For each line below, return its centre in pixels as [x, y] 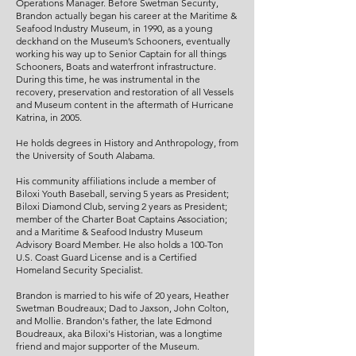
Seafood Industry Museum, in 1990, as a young [114, 28]
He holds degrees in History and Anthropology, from [127, 143]
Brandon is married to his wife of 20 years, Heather [122, 295]
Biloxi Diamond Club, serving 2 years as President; [122, 206]
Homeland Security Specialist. [79, 270]
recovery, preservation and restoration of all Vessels [125, 92]
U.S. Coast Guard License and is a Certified [106, 257]
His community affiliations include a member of [116, 181]
